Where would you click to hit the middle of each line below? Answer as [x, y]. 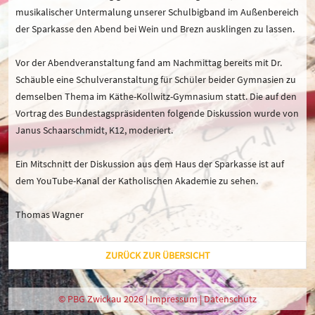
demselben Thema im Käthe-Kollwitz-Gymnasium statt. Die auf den [156, 97]
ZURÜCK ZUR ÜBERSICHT [157, 256]
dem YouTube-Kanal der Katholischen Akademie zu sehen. [137, 181]
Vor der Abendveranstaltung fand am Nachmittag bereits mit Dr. [149, 63]
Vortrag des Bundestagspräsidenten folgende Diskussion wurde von [157, 114]
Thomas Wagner [50, 215]
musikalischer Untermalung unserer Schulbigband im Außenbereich [157, 12]
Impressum [174, 299]
